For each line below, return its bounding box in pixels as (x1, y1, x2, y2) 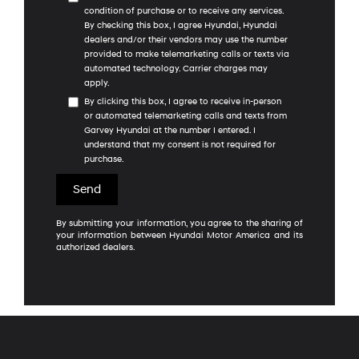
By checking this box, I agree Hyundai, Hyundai (84, 19, 277, 30)
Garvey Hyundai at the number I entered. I (84, 124, 256, 135)
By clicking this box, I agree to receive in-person (84, 95, 281, 107)
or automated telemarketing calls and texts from (84, 110, 287, 121)
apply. (84, 77, 110, 88)
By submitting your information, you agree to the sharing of (56, 217, 303, 228)
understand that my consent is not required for (84, 139, 276, 150)
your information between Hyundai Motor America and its (56, 229, 303, 240)
